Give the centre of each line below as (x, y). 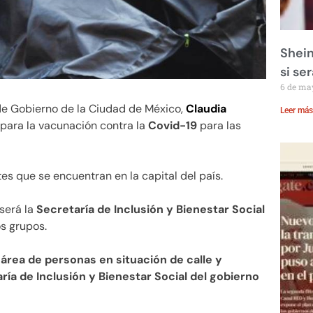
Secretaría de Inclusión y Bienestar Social (151, 210)
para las (220, 126)
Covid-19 (174, 126)
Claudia (206, 109)
